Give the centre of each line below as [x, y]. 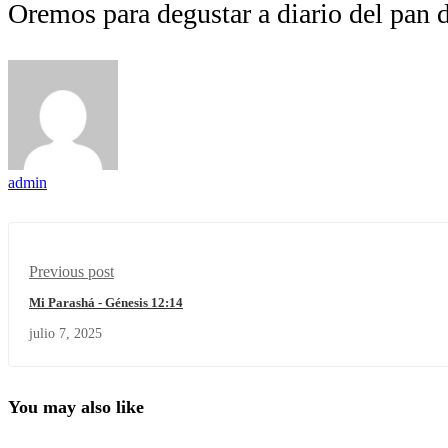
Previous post [71, 272]
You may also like [76, 407]
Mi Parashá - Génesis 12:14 [106, 303]
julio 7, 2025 [65, 334]
